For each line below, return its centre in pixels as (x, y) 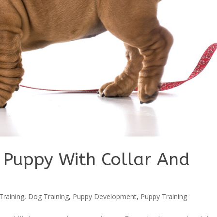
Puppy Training (164, 196)
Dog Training (49, 196)
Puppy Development (105, 196)
